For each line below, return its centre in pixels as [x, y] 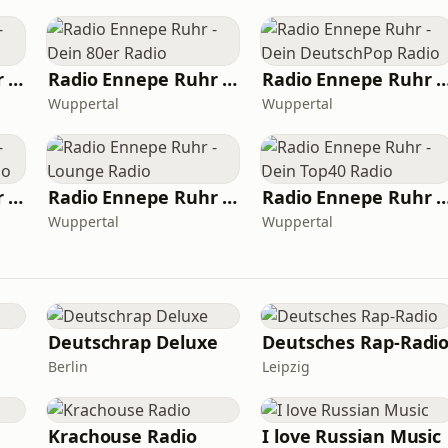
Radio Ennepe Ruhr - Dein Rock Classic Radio [16, 197]
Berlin [68, 366]
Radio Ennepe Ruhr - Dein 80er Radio [230, 79]
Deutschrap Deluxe [133, 342]
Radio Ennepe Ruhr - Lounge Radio [230, 197]
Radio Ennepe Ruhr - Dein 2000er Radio [16, 79]
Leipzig [286, 366]
